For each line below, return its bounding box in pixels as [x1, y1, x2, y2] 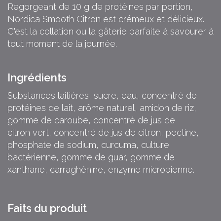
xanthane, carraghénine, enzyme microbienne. [7, 164, 194, 175]
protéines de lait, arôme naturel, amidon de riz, [7, 103, 196, 113]
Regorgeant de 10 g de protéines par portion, [7, 1, 193, 12]
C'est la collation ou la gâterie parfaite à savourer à [7, 26, 214, 37]
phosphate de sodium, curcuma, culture [7, 140, 169, 150]
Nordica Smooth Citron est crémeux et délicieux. [7, 14, 204, 25]
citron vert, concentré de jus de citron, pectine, [7, 127, 199, 138]
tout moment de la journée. [7, 38, 117, 49]
